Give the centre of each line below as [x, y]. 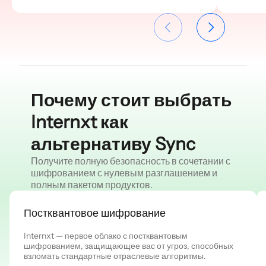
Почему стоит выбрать [131, 100]
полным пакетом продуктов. [91, 184]
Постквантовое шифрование [95, 213]
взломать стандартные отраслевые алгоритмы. [115, 256]
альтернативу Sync [113, 144]
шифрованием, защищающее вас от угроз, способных [129, 246]
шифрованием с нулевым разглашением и [124, 172]
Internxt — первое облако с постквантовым [106, 235]
